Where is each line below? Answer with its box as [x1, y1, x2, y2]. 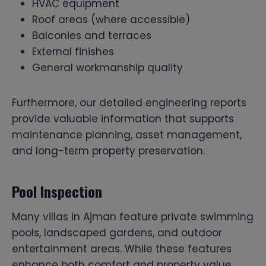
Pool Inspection [12, 180, 102, 202]
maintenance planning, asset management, [12, 127, 242, 142]
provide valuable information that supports [12, 111, 234, 126]
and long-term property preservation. [12, 143, 205, 158]
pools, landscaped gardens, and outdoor [12, 225, 222, 240]
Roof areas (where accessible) [32, 12, 190, 27]
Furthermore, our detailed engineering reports [12, 95, 246, 110]
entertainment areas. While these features [12, 241, 232, 256]
